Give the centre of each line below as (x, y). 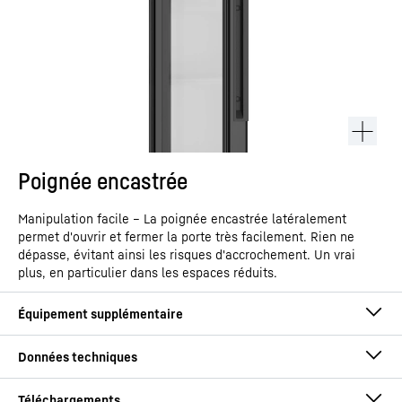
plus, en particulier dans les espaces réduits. (148, 272)
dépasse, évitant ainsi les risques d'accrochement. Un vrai (187, 254)
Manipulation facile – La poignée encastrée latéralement (182, 218)
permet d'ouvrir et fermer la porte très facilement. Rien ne (186, 236)
